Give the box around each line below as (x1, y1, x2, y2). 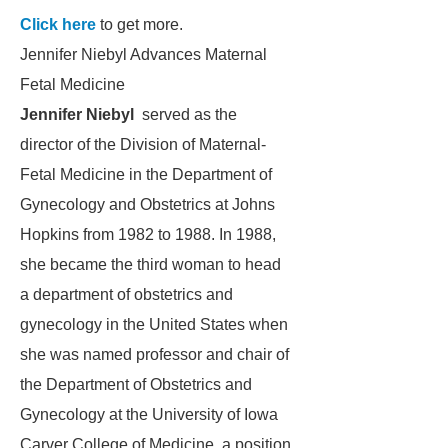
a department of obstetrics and (20, 286, 233, 303)
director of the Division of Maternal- (20, 136, 266, 153)
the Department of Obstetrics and (20, 376, 252, 393)
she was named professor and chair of (20, 346, 289, 363)
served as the (134, 106, 237, 123)
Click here (20, 16, 96, 33)
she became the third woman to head (20, 256, 281, 273)
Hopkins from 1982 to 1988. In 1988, (20, 226, 276, 243)
